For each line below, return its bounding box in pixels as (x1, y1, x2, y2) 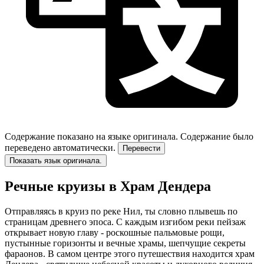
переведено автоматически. (5, 142, 115, 153)
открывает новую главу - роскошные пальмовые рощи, (5, 227, 225, 237)
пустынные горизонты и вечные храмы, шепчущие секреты (5, 237, 246, 248)
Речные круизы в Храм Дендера (5, 178, 211, 194)
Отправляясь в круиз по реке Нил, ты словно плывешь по (5, 206, 237, 216)
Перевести (123, 143, 160, 153)
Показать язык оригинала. (9, 156, 102, 165)
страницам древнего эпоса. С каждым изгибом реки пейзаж (5, 216, 246, 227)
